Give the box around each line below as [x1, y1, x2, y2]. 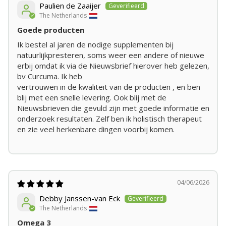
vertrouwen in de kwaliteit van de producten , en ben [17, 82, 200, 92]
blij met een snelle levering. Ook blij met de [17, 92, 166, 103]
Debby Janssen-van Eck [39, 193, 120, 204]
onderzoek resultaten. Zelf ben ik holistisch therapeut [17, 114, 202, 124]
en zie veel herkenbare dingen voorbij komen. [17, 124, 175, 135]
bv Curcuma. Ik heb [17, 71, 82, 82]
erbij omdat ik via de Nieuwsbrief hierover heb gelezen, [17, 61, 209, 71]
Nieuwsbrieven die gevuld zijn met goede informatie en [17, 103, 209, 114]
